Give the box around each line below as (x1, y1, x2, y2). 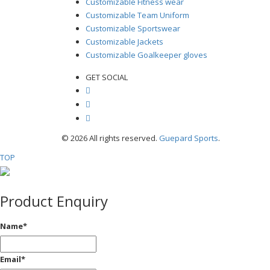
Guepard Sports (159, 132, 218, 143)
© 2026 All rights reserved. (61, 132, 159, 143)
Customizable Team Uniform (86, 9, 189, 20)
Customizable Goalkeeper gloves (86, 49, 207, 60)
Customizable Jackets (86, 36, 163, 47)
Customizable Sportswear (86, 22, 180, 34)
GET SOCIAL (86, 71, 128, 83)
